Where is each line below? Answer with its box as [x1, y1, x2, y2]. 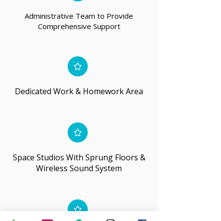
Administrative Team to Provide [25, 11, 133, 21]
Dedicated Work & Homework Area [15, 86, 143, 97]
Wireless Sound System [36, 163, 122, 174]
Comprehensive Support [37, 21, 120, 31]
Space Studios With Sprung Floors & [12, 152, 146, 163]
